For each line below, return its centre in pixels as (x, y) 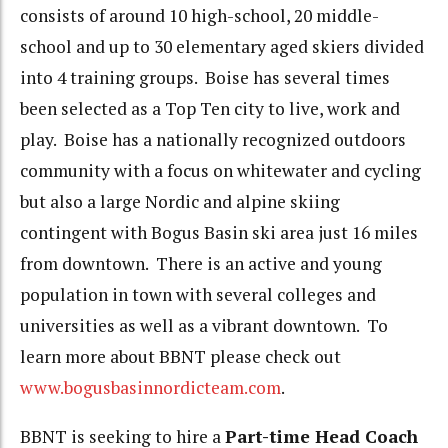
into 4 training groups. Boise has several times (205, 78)
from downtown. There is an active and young (201, 264)
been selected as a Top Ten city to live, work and (210, 109)
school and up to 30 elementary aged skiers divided (222, 47)
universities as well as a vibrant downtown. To (204, 326)
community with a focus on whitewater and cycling (220, 171)
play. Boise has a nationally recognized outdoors (213, 140)
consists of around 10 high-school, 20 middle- (199, 16)
